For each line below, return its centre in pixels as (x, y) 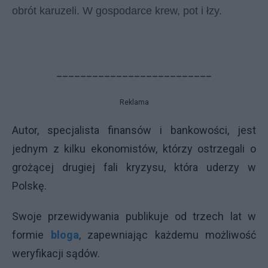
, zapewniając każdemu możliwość (167, 234)
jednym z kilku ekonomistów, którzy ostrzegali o (134, 148)
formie (31, 234)
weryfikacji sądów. (56, 253)
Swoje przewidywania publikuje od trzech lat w (134, 216)
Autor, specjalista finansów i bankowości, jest (134, 130)
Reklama (134, 102)
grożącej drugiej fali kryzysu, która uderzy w (134, 167)
